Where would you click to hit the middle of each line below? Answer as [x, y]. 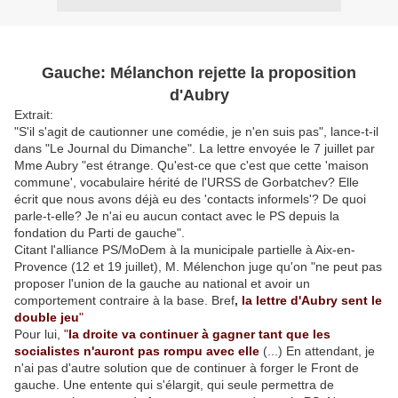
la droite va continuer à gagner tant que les [199, 334]
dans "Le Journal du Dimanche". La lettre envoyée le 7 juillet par [195, 148]
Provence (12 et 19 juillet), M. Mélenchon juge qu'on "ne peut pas [198, 267]
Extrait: [34, 115]
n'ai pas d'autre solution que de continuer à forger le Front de [187, 368]
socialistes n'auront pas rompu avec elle [137, 351]
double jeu [47, 317]
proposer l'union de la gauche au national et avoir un [162, 283]
